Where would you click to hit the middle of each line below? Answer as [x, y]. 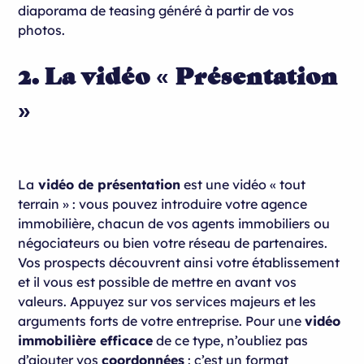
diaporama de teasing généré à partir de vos [156, 10]
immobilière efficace [86, 340]
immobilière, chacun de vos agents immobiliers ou [174, 223]
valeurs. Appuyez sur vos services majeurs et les [167, 301]
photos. [43, 30]
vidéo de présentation [108, 184]
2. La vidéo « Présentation [178, 76]
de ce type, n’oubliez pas [231, 340]
